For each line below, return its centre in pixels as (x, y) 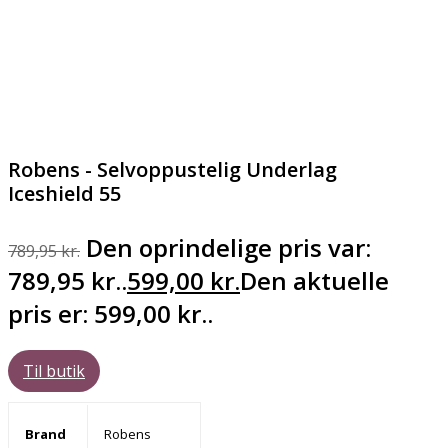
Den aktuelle (314, 281)
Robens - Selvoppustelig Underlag (172, 170)
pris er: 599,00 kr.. (110, 314)
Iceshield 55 (64, 194)
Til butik (54, 371)
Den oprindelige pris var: (228, 248)
